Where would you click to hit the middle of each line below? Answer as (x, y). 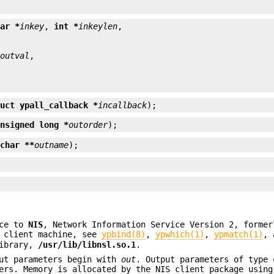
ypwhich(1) (180, 235)
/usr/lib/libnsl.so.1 (87, 245)
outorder (88, 125)
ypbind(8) (124, 235)
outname (52, 145)
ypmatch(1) (239, 235)
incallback (123, 105)
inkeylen (98, 27)
